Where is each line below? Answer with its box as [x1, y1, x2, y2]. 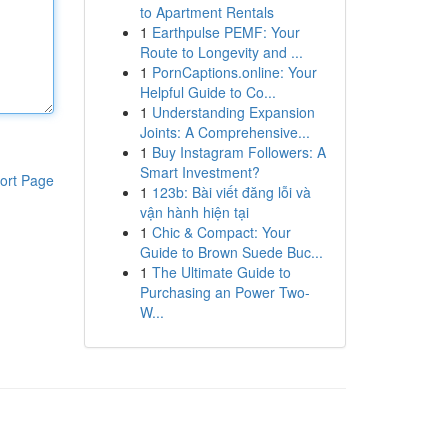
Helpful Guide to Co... [139, 82, 276, 102]
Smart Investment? [139, 162, 260, 182]
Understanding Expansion [151, 102, 315, 122]
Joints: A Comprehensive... [139, 122, 310, 142]
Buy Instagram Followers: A [151, 142, 326, 162]
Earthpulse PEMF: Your [151, 22, 300, 42]
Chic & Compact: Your [151, 222, 291, 242]
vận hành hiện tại [139, 202, 249, 222]
